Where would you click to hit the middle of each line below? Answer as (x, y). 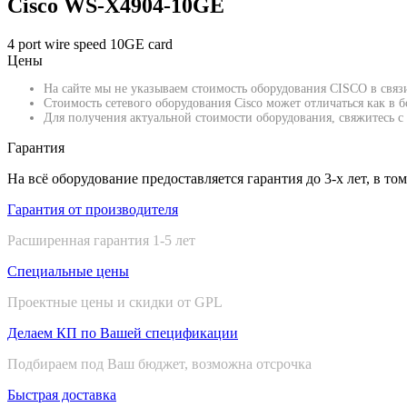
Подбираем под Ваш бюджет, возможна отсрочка (159, 363)
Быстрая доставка (62, 394)
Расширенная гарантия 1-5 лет (101, 240)
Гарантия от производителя (93, 209)
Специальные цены (68, 271)
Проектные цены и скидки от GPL (115, 302)
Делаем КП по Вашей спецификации (123, 333)
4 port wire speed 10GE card (90, 44)
